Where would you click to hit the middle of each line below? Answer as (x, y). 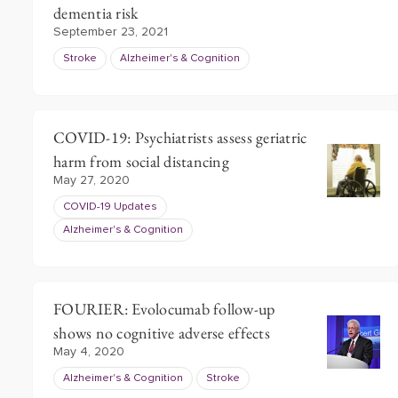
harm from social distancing (142, 161)
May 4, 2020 (89, 352)
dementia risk (96, 13)
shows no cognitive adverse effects (162, 333)
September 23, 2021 (111, 32)
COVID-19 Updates (110, 207)
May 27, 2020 (92, 180)
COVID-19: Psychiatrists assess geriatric (180, 137)
